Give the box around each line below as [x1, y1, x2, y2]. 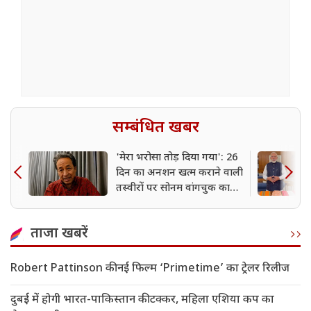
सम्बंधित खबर [112, 117, 199, 139]
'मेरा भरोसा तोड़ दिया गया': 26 [116, 151, 237, 165]
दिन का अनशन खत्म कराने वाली [116, 167, 243, 180]
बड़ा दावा [116, 197, 151, 211]
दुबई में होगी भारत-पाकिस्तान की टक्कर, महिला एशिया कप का [10, 293, 274, 308]
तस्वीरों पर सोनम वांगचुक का [116, 182, 230, 196]
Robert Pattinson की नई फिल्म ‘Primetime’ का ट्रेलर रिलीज [10, 262, 289, 277]
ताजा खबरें [31, 225, 88, 244]
